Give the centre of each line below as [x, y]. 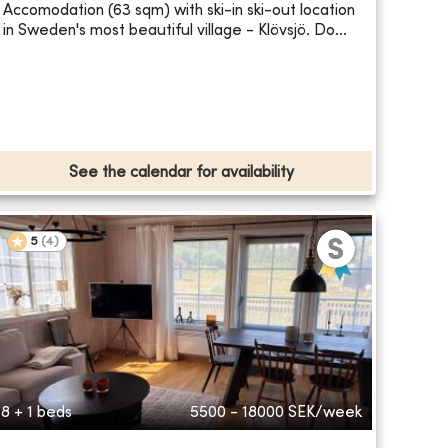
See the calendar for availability [181, 173]
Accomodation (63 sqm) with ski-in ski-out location [178, 10]
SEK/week [324, 413]
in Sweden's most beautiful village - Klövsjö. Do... [174, 30]
